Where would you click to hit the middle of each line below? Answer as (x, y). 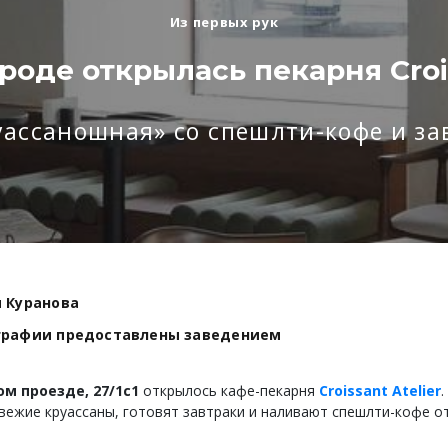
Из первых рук (224, 22)
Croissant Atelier (380, 390)
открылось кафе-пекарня (229, 390)
